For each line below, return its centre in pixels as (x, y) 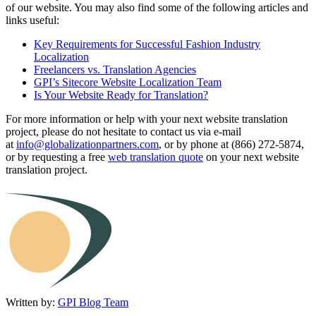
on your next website (251, 157)
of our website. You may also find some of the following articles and (157, 8)
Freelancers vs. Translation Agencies (115, 70)
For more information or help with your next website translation (147, 119)
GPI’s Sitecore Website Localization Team (128, 83)
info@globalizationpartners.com (87, 145)
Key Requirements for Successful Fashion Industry (147, 44)
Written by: (30, 303)
